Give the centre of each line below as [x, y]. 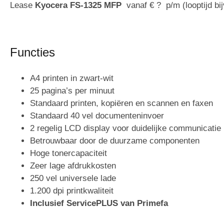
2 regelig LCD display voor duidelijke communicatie [125, 128]
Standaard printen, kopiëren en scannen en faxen [121, 103]
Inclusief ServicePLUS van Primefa [99, 203]
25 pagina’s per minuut [72, 90]
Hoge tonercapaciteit [68, 153]
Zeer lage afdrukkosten [73, 165]
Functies [32, 52]
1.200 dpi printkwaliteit [72, 190]
